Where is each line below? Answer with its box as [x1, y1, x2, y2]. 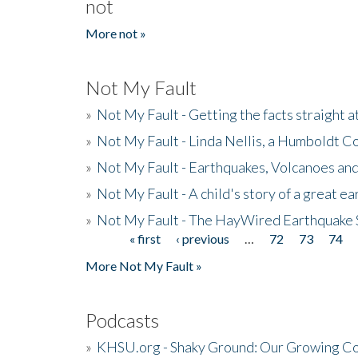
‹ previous [176, 230, 230, 246]
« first [129, 230, 161, 246]
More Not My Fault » [86, 257, 202, 273]
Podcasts [86, 308, 159, 332]
